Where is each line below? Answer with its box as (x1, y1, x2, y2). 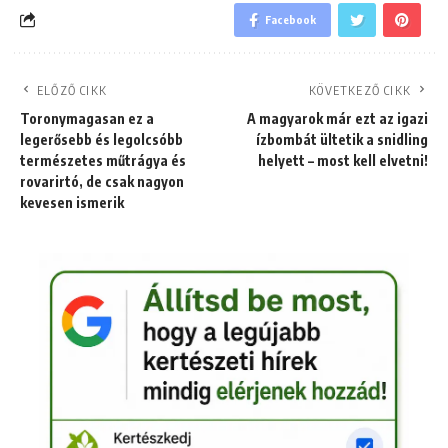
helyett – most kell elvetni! (258, 151, 428, 169)
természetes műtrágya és (20, 151, 186, 169)
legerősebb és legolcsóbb (20, 130, 183, 148)
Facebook (265, 12, 316, 26)
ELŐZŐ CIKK (37, 82, 107, 98)
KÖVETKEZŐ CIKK (309, 82, 411, 98)
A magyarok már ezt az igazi (247, 109, 428, 127)
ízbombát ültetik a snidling (256, 130, 428, 148)
